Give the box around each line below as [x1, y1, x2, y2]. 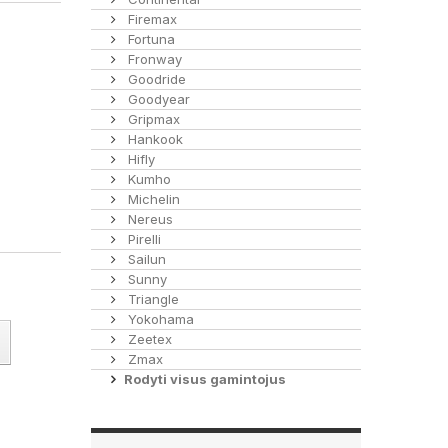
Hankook [124, 131, 183, 147]
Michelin [124, 191, 180, 207]
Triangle [124, 291, 179, 307]
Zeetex [124, 331, 172, 347]
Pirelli [124, 231, 161, 247]
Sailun [124, 251, 166, 267]
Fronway [124, 51, 182, 67]
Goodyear [124, 91, 190, 107]
